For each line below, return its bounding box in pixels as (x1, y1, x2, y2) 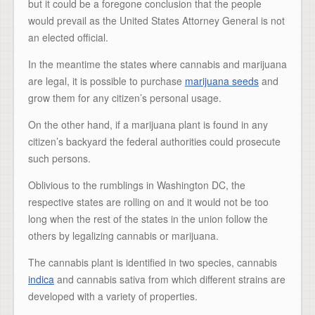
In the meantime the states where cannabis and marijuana (28, 56, 287, 71)
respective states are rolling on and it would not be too (28, 194, 269, 209)
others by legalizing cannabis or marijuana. (28, 228, 219, 243)
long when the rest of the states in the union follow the (28, 211, 268, 226)
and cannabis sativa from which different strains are (54, 271, 285, 286)
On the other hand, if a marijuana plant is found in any (28, 117, 268, 131)
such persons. (28, 150, 91, 165)
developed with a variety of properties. (28, 288, 198, 303)
